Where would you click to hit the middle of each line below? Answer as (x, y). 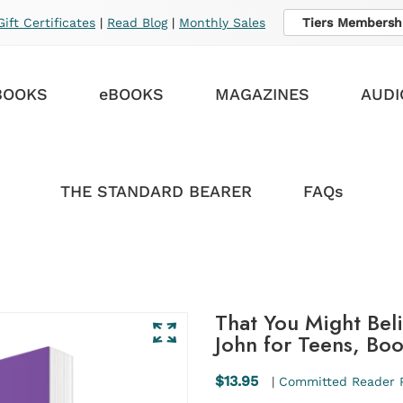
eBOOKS (131, 94)
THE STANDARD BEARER (156, 191)
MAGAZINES (262, 94)
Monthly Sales (222, 22)
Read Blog (137, 22)
